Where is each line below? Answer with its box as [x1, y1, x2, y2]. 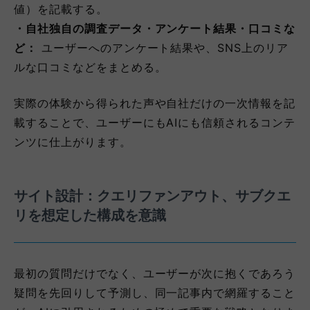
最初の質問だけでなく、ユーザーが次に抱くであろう [14, 266, 296, 281]
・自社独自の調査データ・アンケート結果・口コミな [14, 21, 296, 36]
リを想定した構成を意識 [14, 207, 166, 224]
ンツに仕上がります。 [14, 135, 131, 149]
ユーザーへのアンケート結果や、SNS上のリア [37, 41, 289, 55]
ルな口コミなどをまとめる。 [14, 60, 167, 75]
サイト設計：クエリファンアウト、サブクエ [14, 188, 291, 205]
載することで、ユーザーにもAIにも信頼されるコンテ [14, 116, 295, 130]
